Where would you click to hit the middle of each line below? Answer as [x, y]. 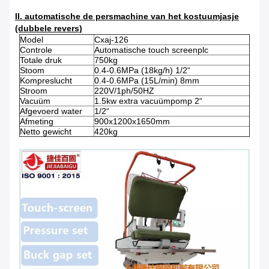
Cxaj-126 [111, 40]
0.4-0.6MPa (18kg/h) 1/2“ [142, 71]
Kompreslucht [46, 81]
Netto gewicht [46, 132]
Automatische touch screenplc [151, 50]
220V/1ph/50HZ [124, 91]
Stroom [34, 91]
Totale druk [41, 60]
